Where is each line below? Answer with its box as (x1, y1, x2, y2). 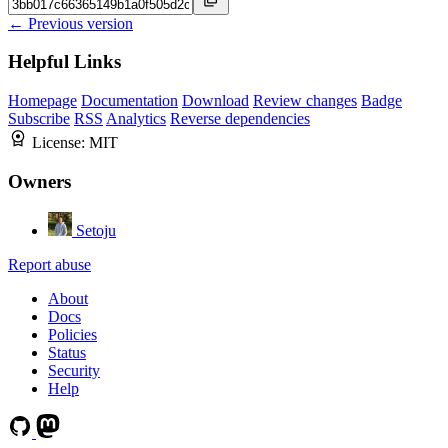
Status (48, 343, 86, 361)
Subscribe (8, 110, 70, 128)
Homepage (8, 92, 77, 110)
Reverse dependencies (170, 110, 310, 128)
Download (182, 92, 249, 110)
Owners (8, 170, 71, 192)
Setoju (76, 221, 116, 239)
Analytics (106, 110, 166, 128)
